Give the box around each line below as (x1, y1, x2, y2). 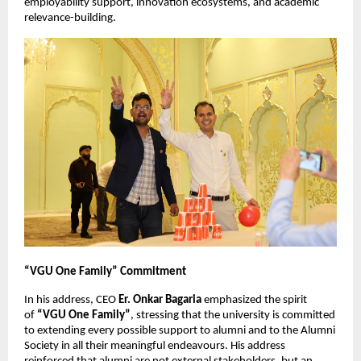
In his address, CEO (24, 293, 118, 306)
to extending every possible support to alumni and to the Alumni (24, 324, 335, 337)
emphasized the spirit (201, 293, 307, 306)
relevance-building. (24, 12, 116, 25)
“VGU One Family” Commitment (24, 265, 186, 278)
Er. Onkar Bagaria (118, 293, 201, 306)
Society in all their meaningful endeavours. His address (24, 339, 285, 352)
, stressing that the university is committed (131, 309, 335, 322)
